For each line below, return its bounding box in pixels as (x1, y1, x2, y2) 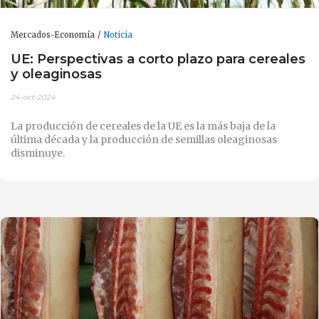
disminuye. (11, 146, 65, 159)
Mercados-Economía (11, 30, 95, 41)
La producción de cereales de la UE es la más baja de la (11, 119, 276, 132)
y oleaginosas (11, 65, 102, 82)
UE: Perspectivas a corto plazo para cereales (11, 50, 305, 67)
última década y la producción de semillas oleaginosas (11, 132, 277, 146)
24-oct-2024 (11, 92, 56, 102)
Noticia (103, 30, 132, 41)
